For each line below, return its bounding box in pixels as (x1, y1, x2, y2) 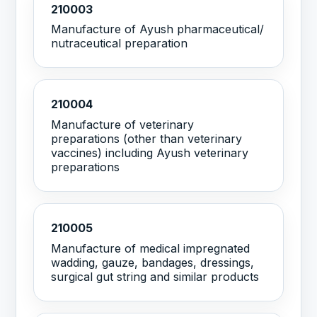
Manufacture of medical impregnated (51, 241, 250, 256)
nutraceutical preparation (51, 36, 188, 51)
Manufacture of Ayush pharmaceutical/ (51, 22, 265, 37)
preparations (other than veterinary (51, 132, 243, 146)
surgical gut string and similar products (51, 270, 260, 284)
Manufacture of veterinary (51, 117, 195, 132)
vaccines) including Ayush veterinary (51, 146, 249, 161)
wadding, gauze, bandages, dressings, (51, 255, 255, 270)
